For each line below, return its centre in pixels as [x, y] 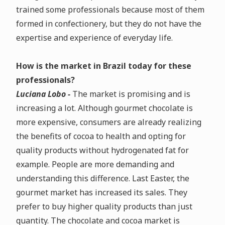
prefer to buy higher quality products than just [104, 206]
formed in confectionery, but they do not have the [108, 24]
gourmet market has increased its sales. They [101, 192]
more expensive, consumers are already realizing [108, 122]
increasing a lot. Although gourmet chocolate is [104, 108]
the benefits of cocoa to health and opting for [101, 136]
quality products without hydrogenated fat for [102, 150]
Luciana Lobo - [44, 94]
